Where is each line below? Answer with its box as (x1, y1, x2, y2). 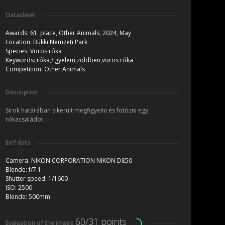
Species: (6, 47, 30, 56)
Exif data (6, 138, 32, 147)
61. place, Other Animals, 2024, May (30, 29, 131, 38)
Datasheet (6, 11, 36, 20)
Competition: (6, 65, 44, 74)
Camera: (6, 156, 31, 165)
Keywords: (6, 56, 37, 65)
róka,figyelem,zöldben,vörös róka (37, 56, 133, 65)
